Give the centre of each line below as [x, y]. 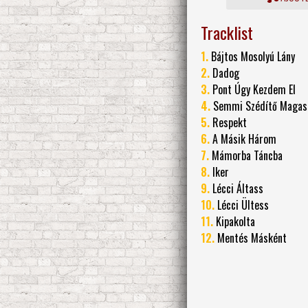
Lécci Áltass [236, 189]
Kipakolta [234, 222]
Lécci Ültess [242, 205]
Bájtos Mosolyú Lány [252, 57]
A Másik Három [243, 139]
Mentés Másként [251, 238]
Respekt [228, 123]
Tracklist [227, 33]
